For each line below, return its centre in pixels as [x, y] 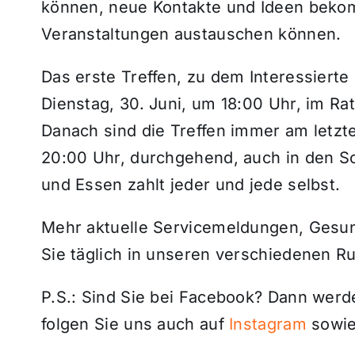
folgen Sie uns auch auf [135, 324]
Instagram [268, 324]
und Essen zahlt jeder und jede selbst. [191, 184]
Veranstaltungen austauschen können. [191, 34]
